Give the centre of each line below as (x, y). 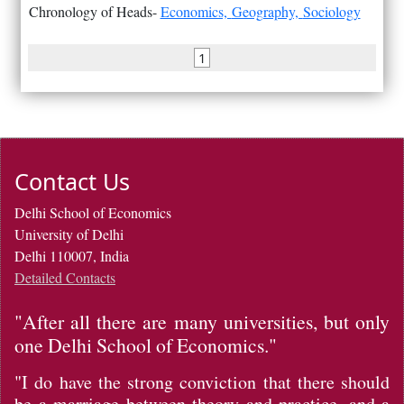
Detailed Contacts (65, 277)
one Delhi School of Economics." (146, 344)
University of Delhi (69, 234)
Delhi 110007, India (72, 255)
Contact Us (72, 181)
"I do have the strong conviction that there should (202, 381)
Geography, (267, 12)
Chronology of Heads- (94, 12)
